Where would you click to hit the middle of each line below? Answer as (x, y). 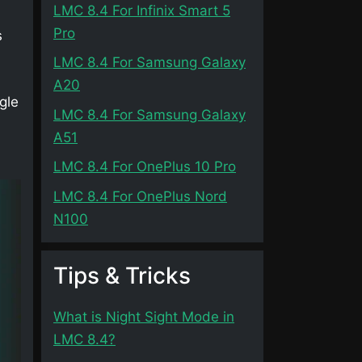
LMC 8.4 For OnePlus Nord (140, 196)
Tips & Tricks (122, 275)
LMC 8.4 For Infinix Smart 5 (142, 10)
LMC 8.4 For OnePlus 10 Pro (145, 166)
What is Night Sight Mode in (144, 316)
